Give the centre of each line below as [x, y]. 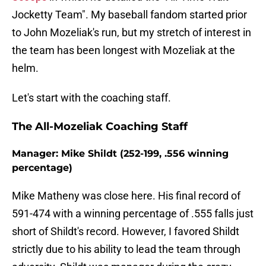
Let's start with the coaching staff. [91, 98]
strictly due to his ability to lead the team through [126, 249]
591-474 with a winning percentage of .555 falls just [133, 214]
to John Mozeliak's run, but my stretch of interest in [132, 33]
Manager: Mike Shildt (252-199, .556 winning [120, 154]
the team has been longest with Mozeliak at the [123, 50]
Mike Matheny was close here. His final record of [126, 196]
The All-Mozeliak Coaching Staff [100, 127]
